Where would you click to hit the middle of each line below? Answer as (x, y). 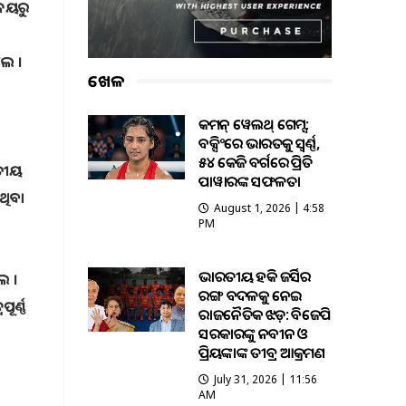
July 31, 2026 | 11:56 (266, 380)
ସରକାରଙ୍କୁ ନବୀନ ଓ (253, 334)
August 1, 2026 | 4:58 (270, 208)
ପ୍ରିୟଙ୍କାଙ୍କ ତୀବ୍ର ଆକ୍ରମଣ (262, 353)
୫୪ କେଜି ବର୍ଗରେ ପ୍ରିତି (256, 163)
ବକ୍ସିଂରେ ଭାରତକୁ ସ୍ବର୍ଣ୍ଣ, (259, 144)
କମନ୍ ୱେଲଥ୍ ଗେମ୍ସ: (254, 125)
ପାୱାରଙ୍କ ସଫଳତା (250, 182)
